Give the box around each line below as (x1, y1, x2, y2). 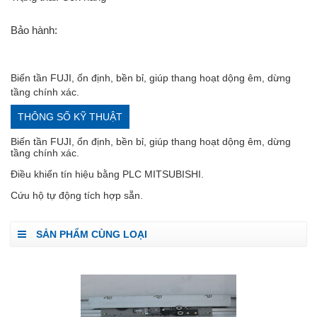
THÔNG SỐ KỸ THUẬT (18, 111, 122, 123)
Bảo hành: (11, 24, 57, 37)
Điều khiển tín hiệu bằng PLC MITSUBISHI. (11, 168, 204, 180)
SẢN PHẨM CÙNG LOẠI (33, 229, 147, 241)
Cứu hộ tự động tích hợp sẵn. (11, 190, 143, 202)
